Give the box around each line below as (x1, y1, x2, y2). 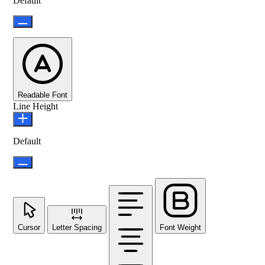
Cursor (18, 222, 40, 232)
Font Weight (160, 222, 201, 232)
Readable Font (18, 90, 67, 99)
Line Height (13, 101, 58, 111)
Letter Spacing (52, 222, 102, 232)
